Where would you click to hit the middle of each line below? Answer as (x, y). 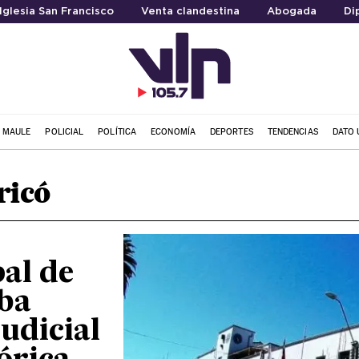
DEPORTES (231, 131)
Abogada (291, 12)
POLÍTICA (117, 131)
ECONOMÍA (173, 131)
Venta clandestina (190, 12)
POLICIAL (65, 131)
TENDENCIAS (292, 131)
